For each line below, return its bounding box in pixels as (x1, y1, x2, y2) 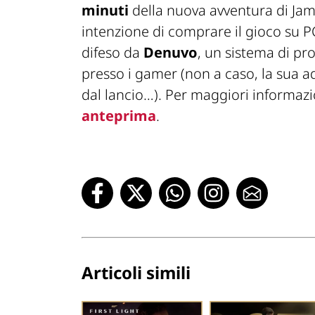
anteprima (82, 105, 156, 125)
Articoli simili (82, 260, 191, 284)
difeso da (82, 42, 143, 62)
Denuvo (143, 42, 198, 62)
